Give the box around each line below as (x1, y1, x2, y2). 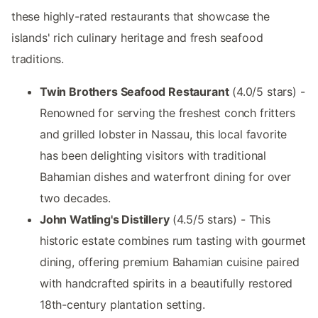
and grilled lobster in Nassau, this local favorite (40, 127, 287, 142)
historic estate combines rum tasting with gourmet (40, 234, 306, 248)
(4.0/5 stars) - (229, 84, 305, 99)
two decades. (40, 191, 111, 206)
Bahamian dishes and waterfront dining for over (40, 170, 291, 185)
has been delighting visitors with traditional (40, 148, 267, 163)
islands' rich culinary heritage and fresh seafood (11, 31, 263, 45)
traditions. (11, 52, 65, 67)
